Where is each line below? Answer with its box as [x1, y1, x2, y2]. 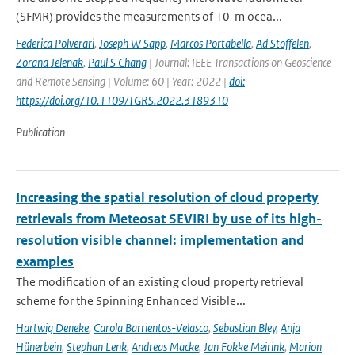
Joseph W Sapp [99, 36, 166, 51]
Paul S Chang [88, 55, 147, 70]
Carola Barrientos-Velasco [94, 320, 208, 335]
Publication [16, 124, 65, 139]
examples [16, 253, 74, 270]
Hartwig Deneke [16, 320, 89, 335]
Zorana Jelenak [16, 55, 83, 70]
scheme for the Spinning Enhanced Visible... [16, 293, 246, 308]
